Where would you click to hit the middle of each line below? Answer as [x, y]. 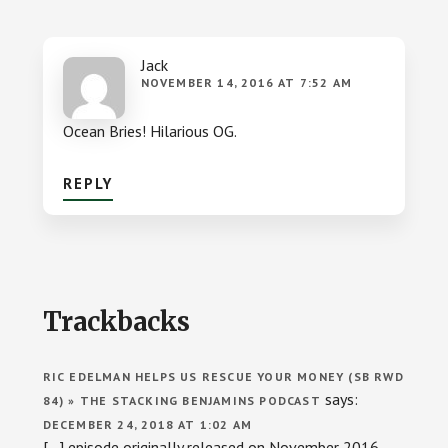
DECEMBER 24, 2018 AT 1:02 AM [147, 424]
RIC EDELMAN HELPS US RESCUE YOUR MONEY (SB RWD [223, 376]
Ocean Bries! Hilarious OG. [149, 130]
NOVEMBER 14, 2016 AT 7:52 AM [246, 82]
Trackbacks [116, 321]
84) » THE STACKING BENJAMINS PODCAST [181, 400]
